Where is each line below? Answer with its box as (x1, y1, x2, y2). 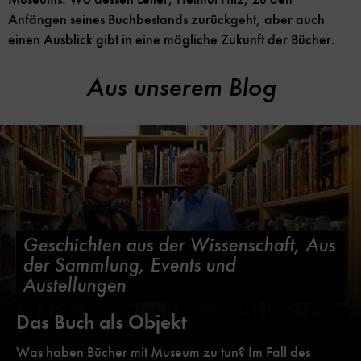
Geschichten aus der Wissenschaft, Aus (23, 231, 335, 258)
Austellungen (23, 272, 126, 298)
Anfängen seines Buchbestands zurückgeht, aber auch (8, 10, 325, 28)
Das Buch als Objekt (16, 309, 187, 334)
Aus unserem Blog (85, 69, 276, 104)
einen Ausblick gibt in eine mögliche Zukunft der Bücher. (8, 30, 335, 48)
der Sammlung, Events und (23, 251, 235, 278)
